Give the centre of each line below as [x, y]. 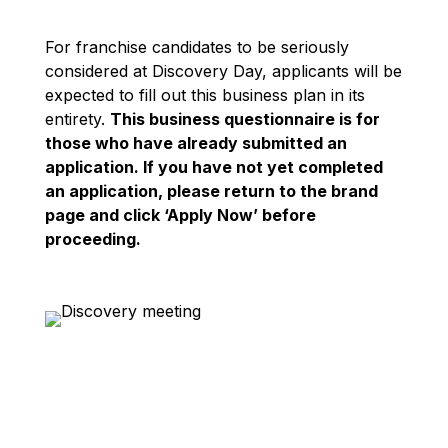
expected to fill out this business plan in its [204, 94]
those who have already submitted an [195, 142]
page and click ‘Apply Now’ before [180, 214]
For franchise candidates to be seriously [196, 46]
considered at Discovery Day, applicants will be [223, 70]
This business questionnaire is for [244, 118]
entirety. [77, 118]
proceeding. [92, 238]
